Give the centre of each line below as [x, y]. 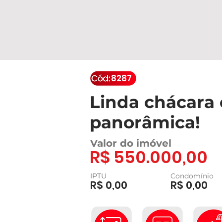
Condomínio [192, 176]
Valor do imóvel [131, 143]
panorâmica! [145, 122]
